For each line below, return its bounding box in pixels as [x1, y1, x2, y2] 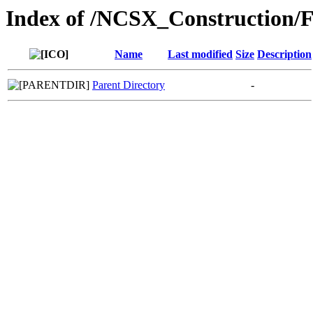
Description [257, 48, 312, 61]
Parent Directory [92, 79, 165, 92]
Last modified [168, 48, 233, 61]
